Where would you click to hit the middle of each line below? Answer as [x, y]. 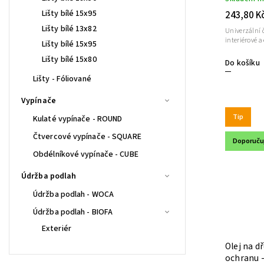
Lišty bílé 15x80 [69, 59]
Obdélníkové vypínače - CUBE [86, 154]
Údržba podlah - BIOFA [73, 212]
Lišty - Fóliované [62, 79]
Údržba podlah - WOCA [73, 194]
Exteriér [57, 228]
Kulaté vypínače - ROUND [78, 119]
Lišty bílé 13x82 [69, 29]
